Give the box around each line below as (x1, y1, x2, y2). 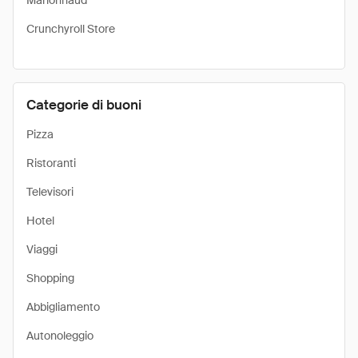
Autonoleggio (26, 328, 93, 343)
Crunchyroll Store (26, 22, 115, 36)
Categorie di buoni (26, 96, 141, 113)
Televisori (26, 185, 74, 199)
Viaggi (26, 242, 58, 257)
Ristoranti (26, 156, 76, 170)
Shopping (26, 271, 74, 285)
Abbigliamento (26, 300, 100, 314)
